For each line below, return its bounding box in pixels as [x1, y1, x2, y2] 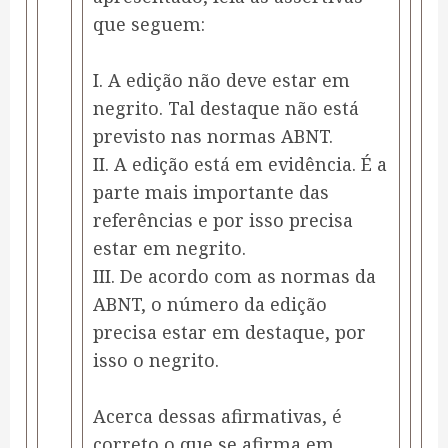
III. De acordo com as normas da [93, 264, 376, 289]
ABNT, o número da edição [93, 292, 327, 317]
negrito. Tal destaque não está [93, 96, 359, 121]
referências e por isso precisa [93, 208, 353, 233]
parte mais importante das [93, 180, 329, 205]
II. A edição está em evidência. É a [93, 152, 387, 177]
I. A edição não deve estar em [93, 68, 350, 93]
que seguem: [93, 12, 205, 37]
